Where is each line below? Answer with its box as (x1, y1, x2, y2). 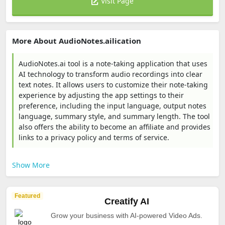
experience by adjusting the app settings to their (19, 90, 184, 100)
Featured (15, 192, 40, 199)
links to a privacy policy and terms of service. (19, 133, 169, 142)
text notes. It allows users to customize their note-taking (19, 80, 208, 89)
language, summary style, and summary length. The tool (19, 111, 210, 121)
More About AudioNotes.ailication (12, 36, 141, 46)
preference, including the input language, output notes (19, 101, 206, 110)
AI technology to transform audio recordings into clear (19, 69, 202, 79)
